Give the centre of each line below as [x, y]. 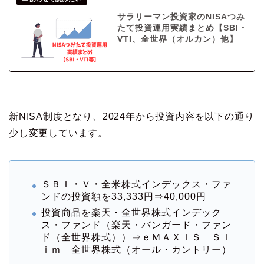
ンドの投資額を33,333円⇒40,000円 [124, 197]
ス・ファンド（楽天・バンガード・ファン [136, 225]
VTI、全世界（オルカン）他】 [177, 39]
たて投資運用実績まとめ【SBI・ [182, 28]
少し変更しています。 [58, 133]
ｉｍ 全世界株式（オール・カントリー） [136, 249]
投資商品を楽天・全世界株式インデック [131, 212]
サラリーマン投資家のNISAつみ [181, 16]
